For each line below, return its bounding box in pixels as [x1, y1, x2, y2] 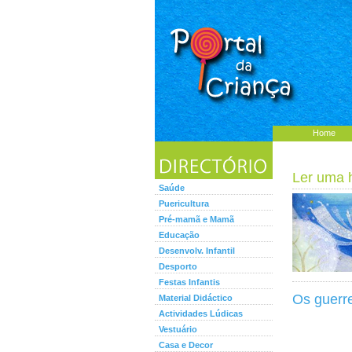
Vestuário [159, 324, 197, 334]
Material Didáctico [159, 293, 233, 302]
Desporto [159, 262, 197, 271]
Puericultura [159, 199, 209, 208]
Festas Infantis [159, 277, 220, 287]
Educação [159, 230, 200, 240]
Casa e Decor [159, 340, 213, 350]
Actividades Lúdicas [159, 309, 243, 318]
